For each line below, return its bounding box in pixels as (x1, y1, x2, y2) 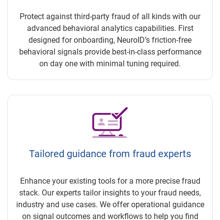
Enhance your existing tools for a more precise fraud (20, 176, 200, 186)
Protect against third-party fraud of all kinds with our (20, 11, 200, 21)
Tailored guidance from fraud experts (29, 147, 191, 160)
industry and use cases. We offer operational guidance (16, 199, 204, 209)
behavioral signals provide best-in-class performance (19, 47, 201, 56)
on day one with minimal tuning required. (39, 58, 181, 68)
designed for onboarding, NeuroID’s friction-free (28, 35, 192, 45)
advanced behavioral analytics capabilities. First (27, 23, 193, 33)
